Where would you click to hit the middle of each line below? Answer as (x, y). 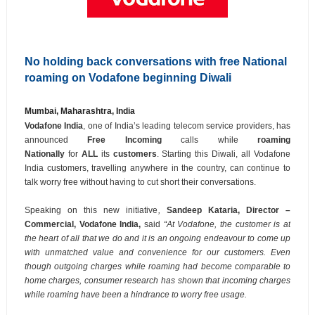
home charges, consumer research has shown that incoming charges (157, 281)
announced (56, 140)
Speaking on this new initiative (91, 211)
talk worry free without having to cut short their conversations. (140, 182)
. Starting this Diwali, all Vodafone (224, 154)
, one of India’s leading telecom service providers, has (187, 126)
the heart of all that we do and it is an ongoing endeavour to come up (157, 239)
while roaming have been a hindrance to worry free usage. (135, 295)
